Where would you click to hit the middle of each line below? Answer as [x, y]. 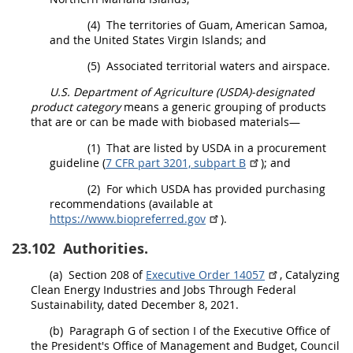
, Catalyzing [309, 275]
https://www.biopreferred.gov [128, 219]
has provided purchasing [258, 189]
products [303, 107]
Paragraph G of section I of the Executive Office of [198, 331]
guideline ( [78, 163]
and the [72, 40]
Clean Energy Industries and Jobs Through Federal [163, 290]
